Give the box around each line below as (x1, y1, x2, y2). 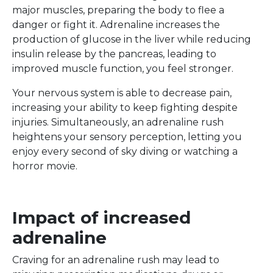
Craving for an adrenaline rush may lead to (12, 253, 219, 266)
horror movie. (12, 160, 77, 172)
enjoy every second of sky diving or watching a (12, 145, 238, 157)
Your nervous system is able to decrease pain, (12, 87, 232, 99)
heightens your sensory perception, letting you (12, 130, 242, 143)
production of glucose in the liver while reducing (12, 33, 251, 45)
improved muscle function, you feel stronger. (12, 62, 233, 74)
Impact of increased (12, 207, 191, 228)
